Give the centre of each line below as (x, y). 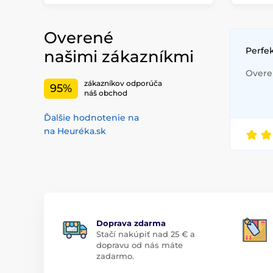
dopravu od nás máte (140, 245)
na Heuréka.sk (75, 131)
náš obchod (106, 93)
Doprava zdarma (131, 223)
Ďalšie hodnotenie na (91, 117)
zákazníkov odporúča (123, 83)
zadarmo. (115, 256)
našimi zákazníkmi (119, 56)
